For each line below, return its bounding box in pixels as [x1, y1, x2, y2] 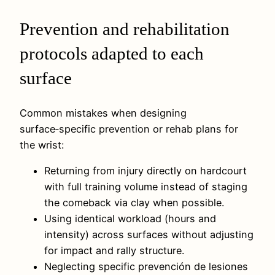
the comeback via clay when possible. [44, 196, 224, 209]
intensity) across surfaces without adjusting [44, 228, 254, 241]
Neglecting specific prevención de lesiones [44, 260, 248, 273]
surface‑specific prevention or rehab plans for [20, 123, 238, 136]
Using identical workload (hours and [44, 212, 216, 225]
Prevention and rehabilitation [20, 18, 230, 39]
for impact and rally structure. [44, 244, 184, 257]
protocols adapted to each [20, 43, 204, 63]
